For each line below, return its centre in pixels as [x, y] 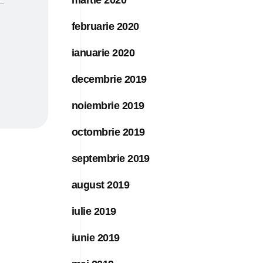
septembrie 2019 [111, 158]
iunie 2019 [96, 237]
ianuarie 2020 [103, 53]
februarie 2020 [105, 26]
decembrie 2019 [109, 79]
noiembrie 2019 [108, 105]
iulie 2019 [94, 211]
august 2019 [101, 185]
